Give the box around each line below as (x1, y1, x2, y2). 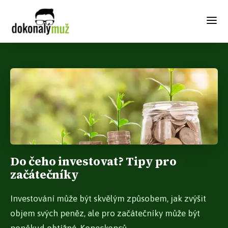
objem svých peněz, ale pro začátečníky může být (10, 208, 200, 219)
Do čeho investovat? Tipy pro (10, 153, 177, 170)
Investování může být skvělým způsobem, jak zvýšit (10, 193, 206, 204)
